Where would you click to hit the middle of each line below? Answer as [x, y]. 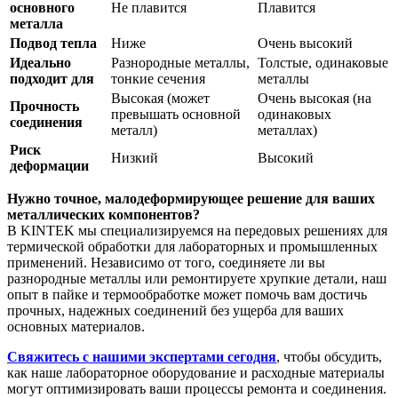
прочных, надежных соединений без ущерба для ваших [175, 310]
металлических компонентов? [103, 214]
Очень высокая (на [314, 98]
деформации [49, 165]
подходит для [52, 78]
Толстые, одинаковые [323, 62]
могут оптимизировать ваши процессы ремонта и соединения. [197, 388]
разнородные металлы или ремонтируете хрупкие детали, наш [197, 278]
